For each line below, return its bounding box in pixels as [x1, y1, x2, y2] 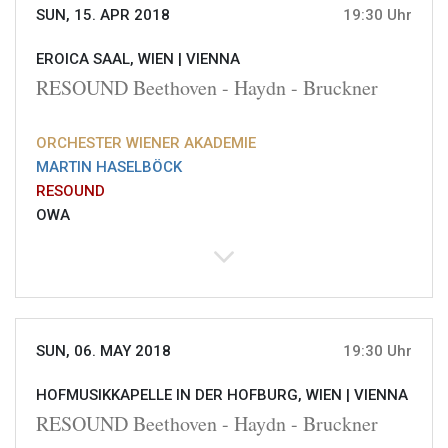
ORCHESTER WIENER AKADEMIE [36, 134, 256, 153]
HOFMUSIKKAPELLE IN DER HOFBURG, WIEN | [36, 386, 354, 405]
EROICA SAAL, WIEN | [36, 50, 186, 69]
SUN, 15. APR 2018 [36, 6, 170, 25]
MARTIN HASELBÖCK [36, 158, 182, 177]
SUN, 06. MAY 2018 [36, 342, 171, 361]
